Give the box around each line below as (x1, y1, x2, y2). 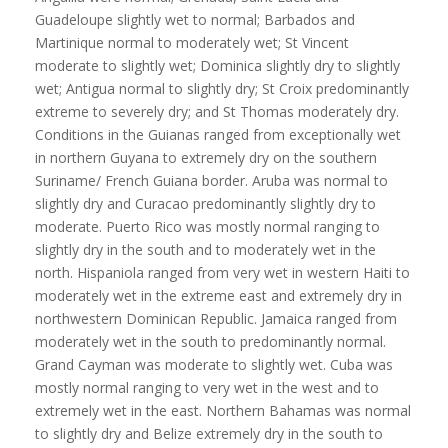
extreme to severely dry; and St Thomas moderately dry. (34, 102, 399, 122)
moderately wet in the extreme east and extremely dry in (34, 286, 402, 306)
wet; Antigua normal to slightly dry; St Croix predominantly (34, 79, 409, 99)
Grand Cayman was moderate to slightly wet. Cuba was (34, 355, 393, 375)
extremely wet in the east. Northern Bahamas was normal (34, 401, 411, 421)
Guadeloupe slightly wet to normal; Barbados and (34, 10, 355, 30)
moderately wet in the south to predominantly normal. (34, 332, 386, 352)
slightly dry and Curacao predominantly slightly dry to (34, 194, 376, 214)
